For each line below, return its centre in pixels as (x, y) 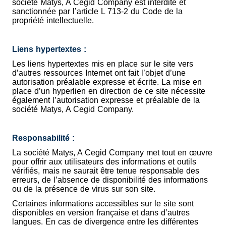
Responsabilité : (43, 138)
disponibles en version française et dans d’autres (101, 212)
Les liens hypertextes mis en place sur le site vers (103, 64)
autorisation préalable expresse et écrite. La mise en (107, 82)
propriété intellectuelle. (53, 21)
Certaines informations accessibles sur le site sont (103, 203)
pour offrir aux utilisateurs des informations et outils (104, 161)
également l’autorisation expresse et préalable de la (106, 100)
